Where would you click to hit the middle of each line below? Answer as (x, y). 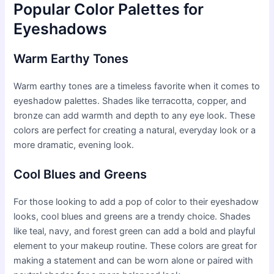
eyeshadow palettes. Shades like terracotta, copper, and (130, 101)
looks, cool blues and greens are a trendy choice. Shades (132, 217)
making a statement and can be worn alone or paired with (134, 261)
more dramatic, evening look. (74, 145)
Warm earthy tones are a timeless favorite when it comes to (137, 86)
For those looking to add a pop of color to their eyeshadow (136, 202)
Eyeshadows (61, 28)
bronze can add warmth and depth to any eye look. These (135, 115)
